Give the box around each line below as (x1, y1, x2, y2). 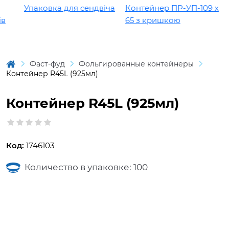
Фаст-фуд (30, 59, 65, 69)
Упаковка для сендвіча (16, 3, 108, 13)
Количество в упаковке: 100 (25, 162, 148, 173)
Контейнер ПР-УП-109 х (118, 3, 212, 13)
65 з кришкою (118, 15, 173, 26)
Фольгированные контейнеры (79, 59, 194, 69)
